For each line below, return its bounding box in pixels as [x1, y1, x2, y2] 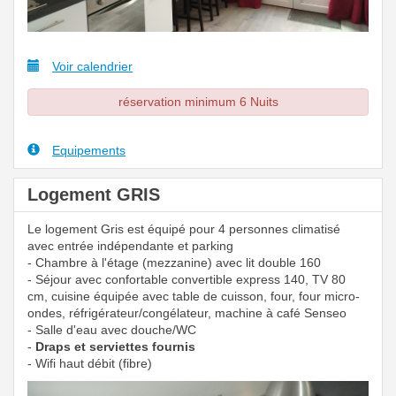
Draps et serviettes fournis [35, 339, 195, 354]
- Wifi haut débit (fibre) [27, 356, 152, 371]
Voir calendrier [52, 59, 133, 74]
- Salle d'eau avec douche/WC [27, 323, 196, 338]
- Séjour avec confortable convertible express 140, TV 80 [27, 272, 346, 287]
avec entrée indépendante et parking [27, 239, 233, 254]
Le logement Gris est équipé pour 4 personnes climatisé [27, 222, 340, 237]
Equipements [52, 143, 126, 158]
